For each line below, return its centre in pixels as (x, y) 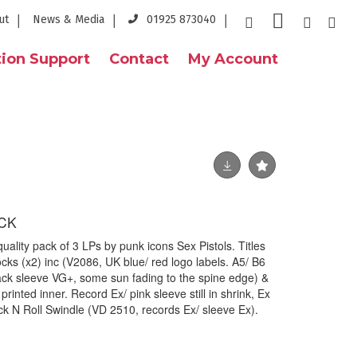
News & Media (69, 20)
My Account (233, 59)
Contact (139, 59)
